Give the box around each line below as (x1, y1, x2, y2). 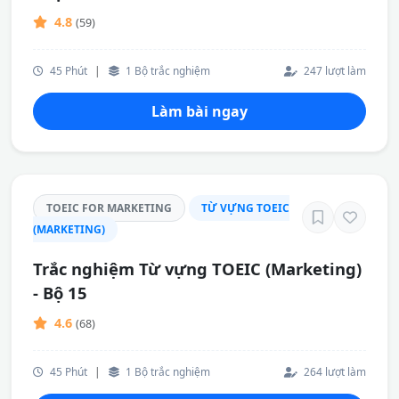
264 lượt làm (301, 364, 366, 379)
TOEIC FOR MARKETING (46, 200, 172, 216)
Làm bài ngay (151, 102, 248, 121)
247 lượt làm (301, 63, 366, 77)
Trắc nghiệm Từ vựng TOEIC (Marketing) (33, 257, 362, 280)
